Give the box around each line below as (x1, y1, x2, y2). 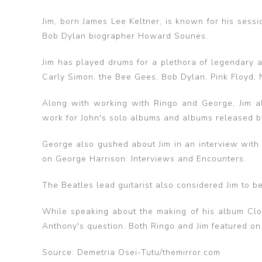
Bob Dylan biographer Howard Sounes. (42, 30, 208, 42)
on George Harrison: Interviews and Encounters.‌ (42, 153, 246, 164)
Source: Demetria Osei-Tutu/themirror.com (42, 247, 220, 258)
